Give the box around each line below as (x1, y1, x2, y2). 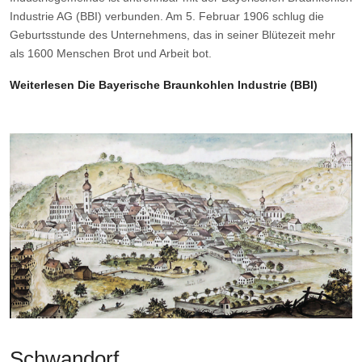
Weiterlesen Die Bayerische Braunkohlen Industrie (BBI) (10, 78, 318, 91)
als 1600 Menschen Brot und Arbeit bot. (10, 46, 212, 60)
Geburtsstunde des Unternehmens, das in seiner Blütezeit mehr (10, 27, 335, 41)
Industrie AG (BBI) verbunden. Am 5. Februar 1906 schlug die (10, 9, 324, 23)
